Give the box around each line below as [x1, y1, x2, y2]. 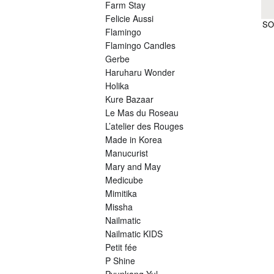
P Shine [105, 254, 135, 267]
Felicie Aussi [105, 12, 154, 25]
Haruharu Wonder [105, 66, 175, 79]
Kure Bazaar [105, 93, 154, 106]
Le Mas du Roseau [105, 106, 179, 119]
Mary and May [105, 160, 161, 173]
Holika [105, 80, 129, 92]
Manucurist [105, 147, 148, 160]
